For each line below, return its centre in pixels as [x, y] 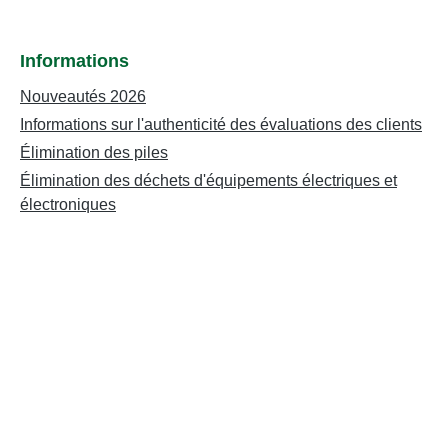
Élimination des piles [94, 153]
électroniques [68, 205]
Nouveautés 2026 [83, 97]
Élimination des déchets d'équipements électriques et [208, 181]
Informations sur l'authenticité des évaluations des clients [221, 125]
